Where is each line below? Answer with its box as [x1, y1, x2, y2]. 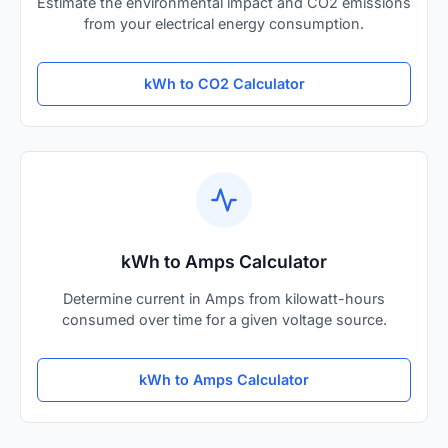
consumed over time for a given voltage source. [61, 310, 387, 328]
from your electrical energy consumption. [84, 14, 364, 32]
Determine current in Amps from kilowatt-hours [63, 289, 385, 307]
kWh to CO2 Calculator [143, 75, 305, 93]
